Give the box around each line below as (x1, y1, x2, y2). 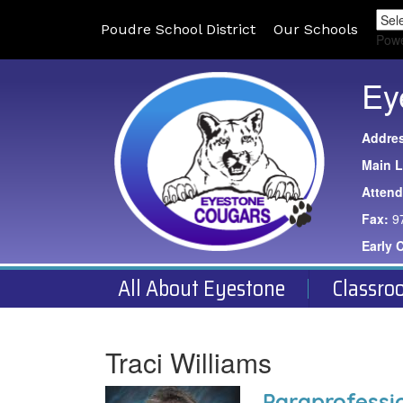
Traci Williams (105, 343, 272, 381)
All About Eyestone (117, 272, 285, 306)
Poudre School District (101, 21, 255, 38)
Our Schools (273, 21, 358, 38)
